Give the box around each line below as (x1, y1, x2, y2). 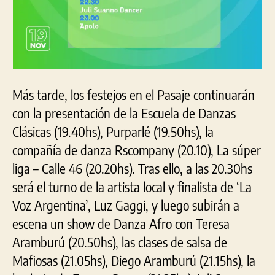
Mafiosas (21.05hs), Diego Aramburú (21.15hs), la (12, 251, 255, 269)
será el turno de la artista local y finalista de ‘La (12, 177, 252, 195)
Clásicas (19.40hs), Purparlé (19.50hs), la (12, 122, 214, 140)
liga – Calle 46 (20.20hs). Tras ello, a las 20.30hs (12, 159, 252, 177)
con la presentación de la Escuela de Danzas (12, 104, 236, 122)
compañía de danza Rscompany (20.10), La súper (12, 141, 261, 158)
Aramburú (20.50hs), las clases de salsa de (12, 233, 227, 250)
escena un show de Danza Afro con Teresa (12, 214, 230, 232)
